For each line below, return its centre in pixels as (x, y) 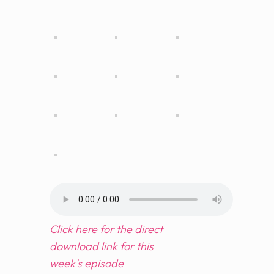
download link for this (102, 246)
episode (104, 263)
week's (67, 263)
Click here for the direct (106, 229)
